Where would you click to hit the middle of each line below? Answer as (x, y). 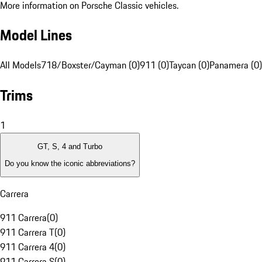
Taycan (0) (189, 65)
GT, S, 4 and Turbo (70, 147)
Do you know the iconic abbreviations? (70, 163)
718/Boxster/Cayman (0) (90, 65)
